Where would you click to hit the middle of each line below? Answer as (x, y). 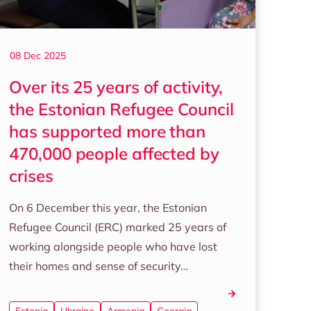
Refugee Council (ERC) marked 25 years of (118, 227)
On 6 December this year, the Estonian (108, 208)
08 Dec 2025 (38, 56)
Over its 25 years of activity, (116, 87)
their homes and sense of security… (99, 266)
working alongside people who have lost (114, 246)
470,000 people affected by (114, 153)
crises (31, 176)
